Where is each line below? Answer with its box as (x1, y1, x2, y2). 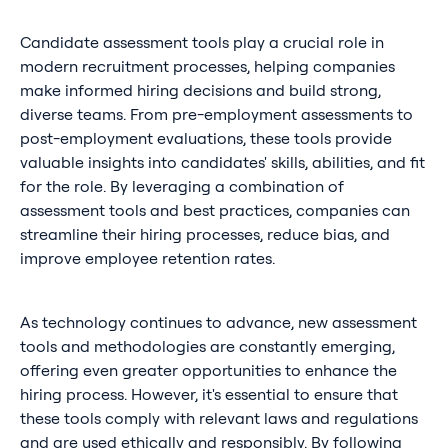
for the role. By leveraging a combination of (19, 176, 344, 197)
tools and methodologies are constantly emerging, (19, 336, 395, 357)
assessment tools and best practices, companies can (19, 200, 410, 221)
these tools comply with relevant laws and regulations (19, 408, 418, 429)
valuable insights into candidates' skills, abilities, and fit (19, 152, 425, 173)
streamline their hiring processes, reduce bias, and (19, 224, 390, 245)
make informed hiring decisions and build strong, (19, 80, 381, 101)
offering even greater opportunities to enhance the (19, 360, 397, 381)
